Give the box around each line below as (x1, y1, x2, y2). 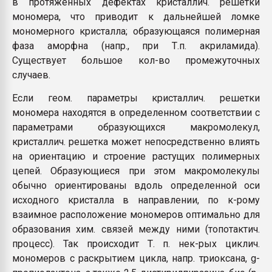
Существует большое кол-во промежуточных (12, 55, 260, 66)
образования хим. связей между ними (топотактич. (12, 223, 260, 235)
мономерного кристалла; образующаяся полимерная (12, 25, 260, 37)
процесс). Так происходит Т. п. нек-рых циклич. (12, 238, 260, 250)
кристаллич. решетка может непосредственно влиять (12, 136, 260, 148)
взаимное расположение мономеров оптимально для (12, 209, 260, 220)
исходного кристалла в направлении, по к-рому (12, 194, 260, 206)
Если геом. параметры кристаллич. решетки (12, 92, 260, 104)
